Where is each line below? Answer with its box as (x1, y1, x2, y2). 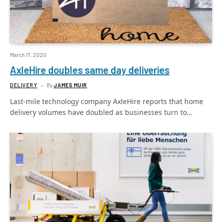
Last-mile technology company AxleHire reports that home (10, 96, 203, 106)
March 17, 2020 (10, 51, 47, 58)
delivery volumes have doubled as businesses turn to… (10, 107, 192, 117)
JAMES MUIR (54, 81, 87, 88)
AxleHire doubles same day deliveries (10, 63, 169, 76)
